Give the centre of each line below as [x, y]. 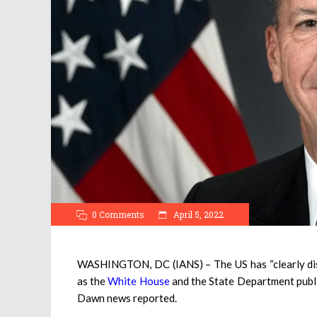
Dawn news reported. [127, 298]
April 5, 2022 [197, 214]
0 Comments [118, 214]
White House [139, 281]
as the [93, 281]
